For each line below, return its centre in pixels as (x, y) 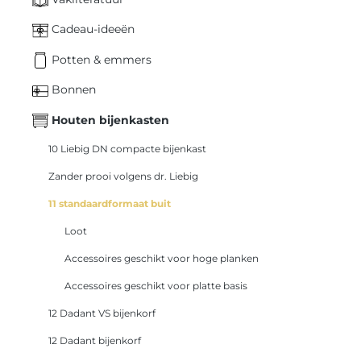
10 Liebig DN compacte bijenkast (127, 148)
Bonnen (72, 90)
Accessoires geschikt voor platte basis (156, 285)
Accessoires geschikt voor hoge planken (162, 258)
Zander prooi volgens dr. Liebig (123, 176)
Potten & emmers (100, 59)
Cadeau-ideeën (91, 29)
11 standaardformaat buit (110, 203)
